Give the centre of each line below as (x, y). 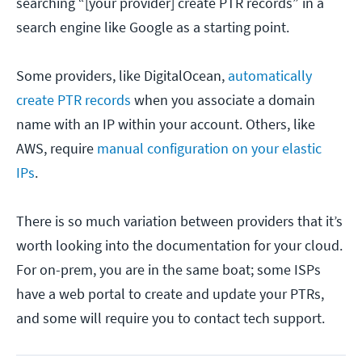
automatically (270, 75)
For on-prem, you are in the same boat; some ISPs (168, 269)
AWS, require (57, 148)
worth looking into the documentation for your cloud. (179, 245)
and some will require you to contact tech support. (170, 318)
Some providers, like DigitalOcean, (122, 75)
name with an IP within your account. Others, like (166, 124)
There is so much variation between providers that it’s (179, 221)
